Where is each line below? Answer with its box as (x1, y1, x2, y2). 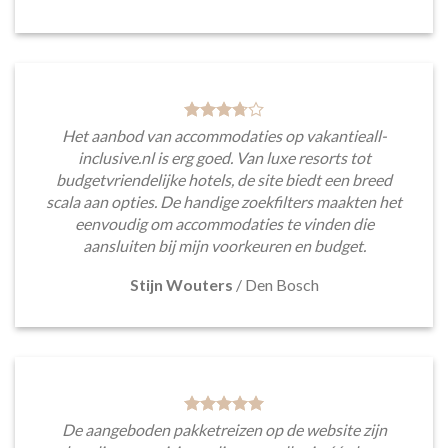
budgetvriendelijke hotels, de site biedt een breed (56, 169, 392, 189)
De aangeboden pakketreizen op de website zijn (61, 419, 387, 439)
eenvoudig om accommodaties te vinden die (74, 213, 374, 233)
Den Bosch (244, 274, 319, 294)
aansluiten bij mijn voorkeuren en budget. (82, 235, 366, 255)
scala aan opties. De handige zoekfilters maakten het (46, 191, 402, 211)
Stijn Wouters (129, 274, 233, 294)
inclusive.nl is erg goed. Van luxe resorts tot (77, 147, 371, 167)
